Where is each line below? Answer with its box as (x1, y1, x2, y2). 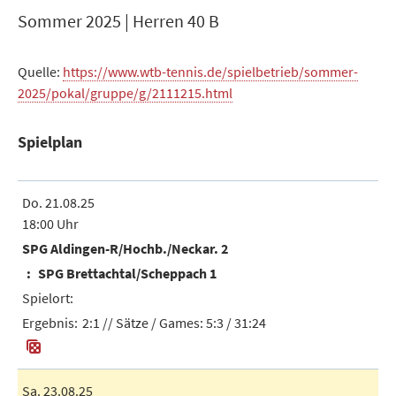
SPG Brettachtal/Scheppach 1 (35, 264, 217, 283)
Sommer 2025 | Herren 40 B (18, 10, 219, 32)
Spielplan (18, 132, 82, 152)
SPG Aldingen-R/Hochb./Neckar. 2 (22, 240, 228, 258)
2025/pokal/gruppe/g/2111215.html (18, 84, 232, 102)
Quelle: (18, 63, 63, 80)
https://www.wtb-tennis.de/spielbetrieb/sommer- (63, 63, 358, 80)
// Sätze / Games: (103, 314, 206, 332)
